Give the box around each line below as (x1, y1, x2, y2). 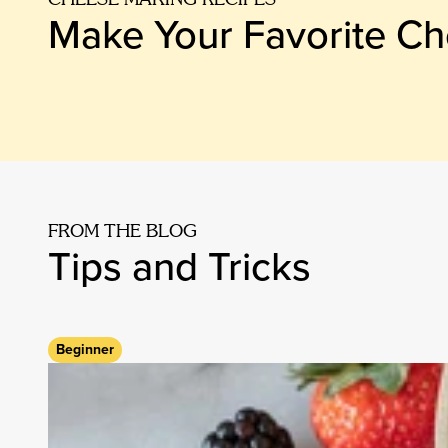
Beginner (56, 339, 114, 360)
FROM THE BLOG (48, 220, 197, 242)
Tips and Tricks (48, 237, 311, 296)
